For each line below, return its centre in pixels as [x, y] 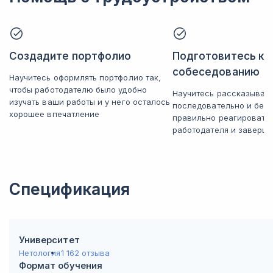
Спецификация [69, 189]
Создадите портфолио [70, 56]
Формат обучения [61, 265]
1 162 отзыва [85, 253]
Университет [49, 240]
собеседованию [216, 72]
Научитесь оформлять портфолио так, [85, 77]
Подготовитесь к [218, 56]
